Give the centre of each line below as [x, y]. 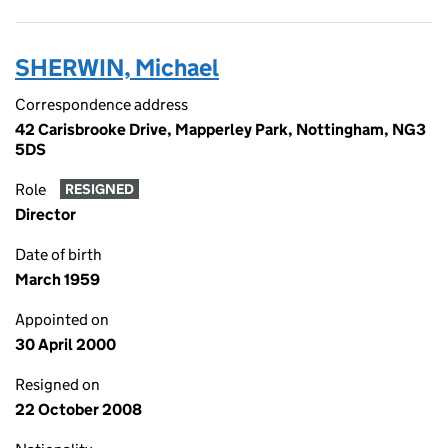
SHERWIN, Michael [117, 67]
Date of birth [58, 254]
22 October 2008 [78, 409]
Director [45, 214]
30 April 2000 [65, 344]
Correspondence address [101, 104]
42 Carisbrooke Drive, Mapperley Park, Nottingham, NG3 [220, 129]
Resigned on [57, 384]
